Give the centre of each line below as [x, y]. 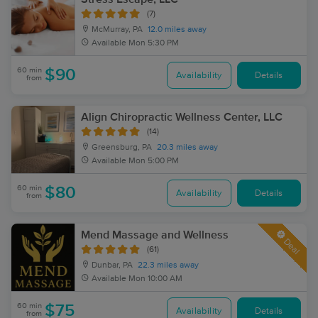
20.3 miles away [187, 148]
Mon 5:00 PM [154, 161]
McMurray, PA [116, 30]
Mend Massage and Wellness [155, 235]
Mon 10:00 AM [155, 279]
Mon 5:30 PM [154, 43]
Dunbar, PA [111, 265]
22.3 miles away [168, 265]
